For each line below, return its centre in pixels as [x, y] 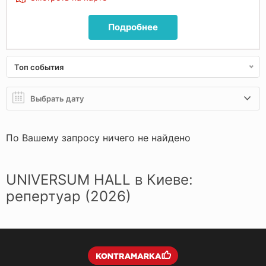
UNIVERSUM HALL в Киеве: [99, 180]
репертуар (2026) [69, 196]
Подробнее [133, 27]
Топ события [39, 67]
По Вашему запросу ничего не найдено [98, 138]
